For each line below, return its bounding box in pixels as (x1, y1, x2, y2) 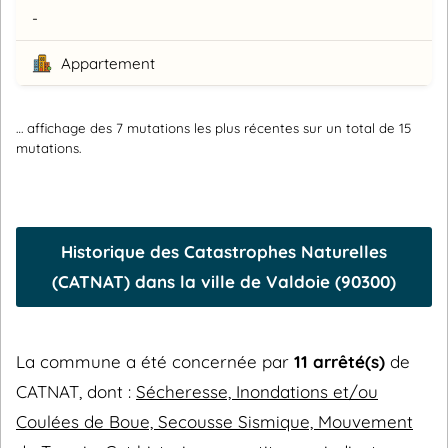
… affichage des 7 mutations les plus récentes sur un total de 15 (16, 119, 411, 136)
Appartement (57, 54, 155, 74)
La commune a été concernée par (16, 350, 294, 372)
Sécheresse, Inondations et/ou (136, 380, 378, 402)
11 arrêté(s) (294, 350, 385, 372)
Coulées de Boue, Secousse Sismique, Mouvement (16, 410, 413, 432)
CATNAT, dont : (16, 380, 136, 402)
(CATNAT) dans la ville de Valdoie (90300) (52, 270, 396, 292)
